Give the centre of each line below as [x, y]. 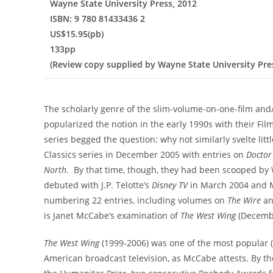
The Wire [244, 200]
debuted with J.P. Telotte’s [98, 185]
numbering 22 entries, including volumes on [136, 200]
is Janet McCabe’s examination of [112, 215]
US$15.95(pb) [77, 34]
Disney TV [170, 185]
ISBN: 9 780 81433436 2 [97, 19]
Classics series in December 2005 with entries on [145, 154]
